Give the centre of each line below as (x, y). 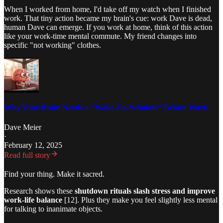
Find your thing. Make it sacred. (54, 174)
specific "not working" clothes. (53, 45)
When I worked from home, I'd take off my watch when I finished (108, 9)
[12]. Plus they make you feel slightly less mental (140, 200)
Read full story (27, 155)
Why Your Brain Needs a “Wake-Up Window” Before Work (106, 108)
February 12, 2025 (33, 145)
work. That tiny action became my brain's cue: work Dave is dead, (108, 18)
